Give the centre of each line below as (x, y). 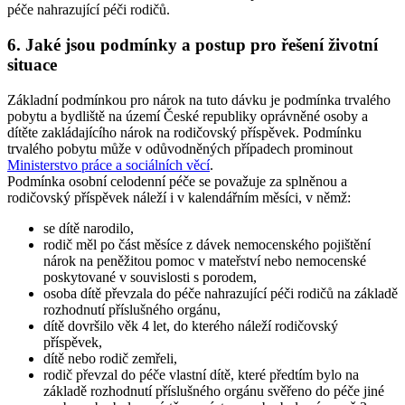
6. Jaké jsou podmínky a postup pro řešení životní (193, 44)
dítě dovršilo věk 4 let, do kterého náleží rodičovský (191, 325)
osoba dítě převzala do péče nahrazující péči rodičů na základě (221, 293)
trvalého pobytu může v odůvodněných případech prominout (180, 148)
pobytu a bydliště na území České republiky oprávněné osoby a (188, 116)
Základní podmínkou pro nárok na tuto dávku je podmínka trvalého (199, 99)
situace (32, 64)
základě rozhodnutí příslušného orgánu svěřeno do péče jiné (214, 391)
